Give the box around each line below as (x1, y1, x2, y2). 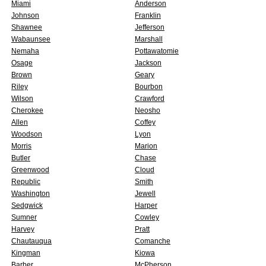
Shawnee (11, 23, 42, 31)
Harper (135, 201, 157, 210)
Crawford (135, 94, 164, 103)
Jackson (135, 59, 161, 67)
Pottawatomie (135, 47, 179, 55)
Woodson (11, 130, 42, 138)
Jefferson (135, 23, 164, 31)
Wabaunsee (11, 35, 50, 43)
